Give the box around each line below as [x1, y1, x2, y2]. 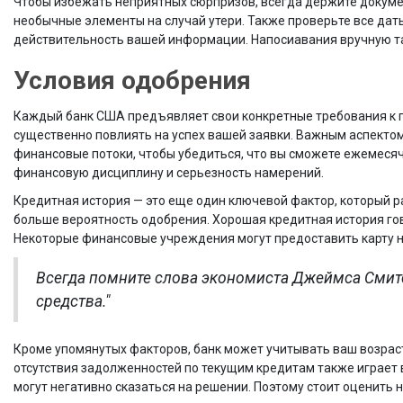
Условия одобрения [13, 66, 251, 96]
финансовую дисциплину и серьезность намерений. [13, 166, 324, 181]
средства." [36, 292, 110, 311]
